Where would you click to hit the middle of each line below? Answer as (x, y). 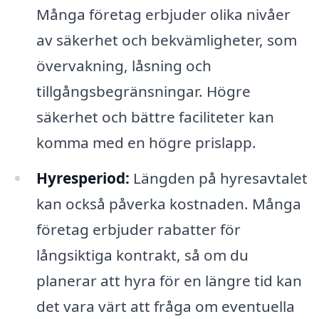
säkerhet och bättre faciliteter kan (155, 117)
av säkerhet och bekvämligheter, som (166, 40)
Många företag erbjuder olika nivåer (163, 15)
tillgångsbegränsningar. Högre (143, 91)
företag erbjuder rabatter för (138, 229)
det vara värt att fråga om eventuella (165, 306)
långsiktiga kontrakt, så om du (142, 255)
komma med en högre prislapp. (146, 143)
